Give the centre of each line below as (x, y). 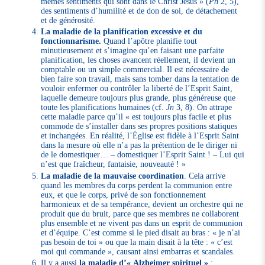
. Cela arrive (205, 175)
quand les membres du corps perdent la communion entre (137, 185)
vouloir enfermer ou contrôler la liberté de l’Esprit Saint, (137, 88)
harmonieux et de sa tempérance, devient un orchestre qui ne (142, 204)
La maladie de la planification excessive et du (122, 32)
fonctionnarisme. (71, 41)
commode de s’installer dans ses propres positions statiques (139, 126)
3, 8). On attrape (203, 107)
